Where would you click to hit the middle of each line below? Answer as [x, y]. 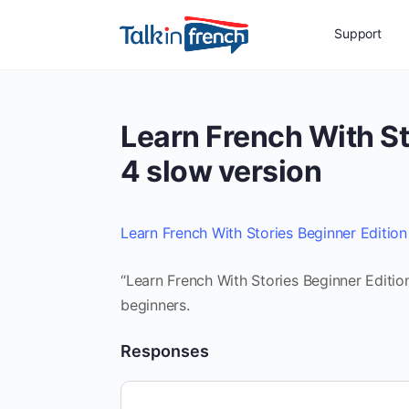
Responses [165, 351]
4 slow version [221, 171]
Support [358, 33]
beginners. [155, 305]
